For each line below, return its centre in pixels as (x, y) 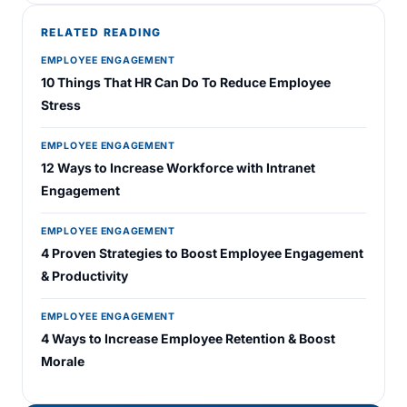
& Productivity (84, 276)
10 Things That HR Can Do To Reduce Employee (186, 82)
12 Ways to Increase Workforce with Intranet (178, 168)
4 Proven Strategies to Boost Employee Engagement (202, 253)
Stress (61, 105)
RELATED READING (101, 32)
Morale (63, 361)
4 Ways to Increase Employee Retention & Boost (188, 338)
